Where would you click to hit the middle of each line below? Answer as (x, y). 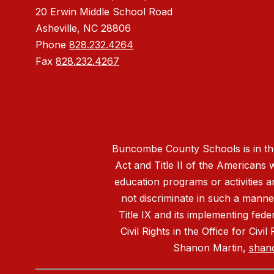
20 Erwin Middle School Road (104, 12)
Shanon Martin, (211, 248)
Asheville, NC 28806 (83, 28)
